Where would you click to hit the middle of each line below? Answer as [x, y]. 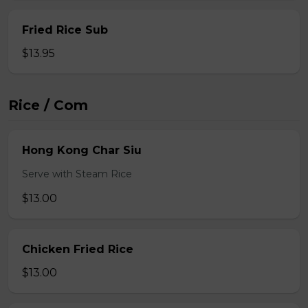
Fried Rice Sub [65, 30]
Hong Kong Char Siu [82, 150]
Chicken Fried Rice [78, 249]
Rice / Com [48, 105]
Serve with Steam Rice [77, 174]
